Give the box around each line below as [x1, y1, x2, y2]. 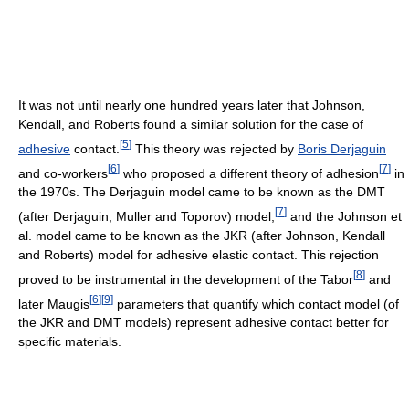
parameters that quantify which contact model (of [113, 296, 399, 311]
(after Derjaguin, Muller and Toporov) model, [18, 209, 275, 224]
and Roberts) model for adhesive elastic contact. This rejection [18, 247, 379, 262]
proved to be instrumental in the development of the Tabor [18, 271, 353, 287]
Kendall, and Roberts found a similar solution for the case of [18, 117, 363, 132]
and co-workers [18, 165, 108, 181]
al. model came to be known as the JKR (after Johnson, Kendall [18, 228, 385, 243]
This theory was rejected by [131, 141, 298, 156]
